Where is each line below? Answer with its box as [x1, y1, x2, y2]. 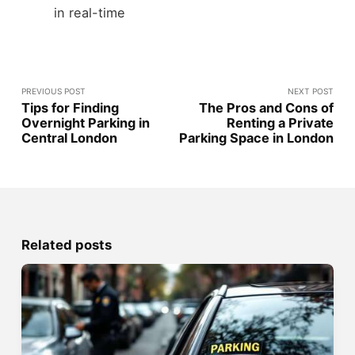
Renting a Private [227, 114, 334, 131]
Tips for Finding [21, 99, 119, 116]
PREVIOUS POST [21, 86, 86, 96]
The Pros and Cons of [199, 99, 334, 116]
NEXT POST [288, 86, 334, 96]
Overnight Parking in [21, 114, 150, 131]
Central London [21, 129, 117, 146]
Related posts [21, 236, 112, 253]
